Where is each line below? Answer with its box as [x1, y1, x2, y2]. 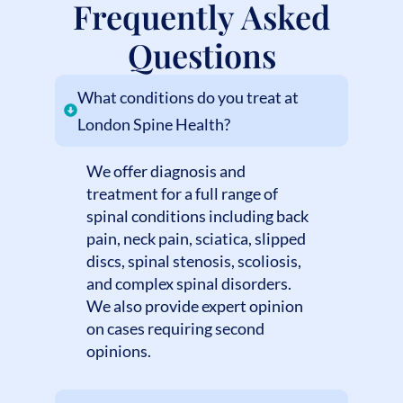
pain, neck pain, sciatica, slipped [85, 228, 306, 248]
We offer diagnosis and [85, 160, 246, 181]
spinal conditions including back [85, 205, 309, 226]
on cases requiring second [85, 318, 264, 338]
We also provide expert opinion [85, 295, 303, 316]
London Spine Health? [76, 113, 230, 134]
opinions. [85, 340, 151, 361]
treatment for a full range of [85, 183, 278, 203]
